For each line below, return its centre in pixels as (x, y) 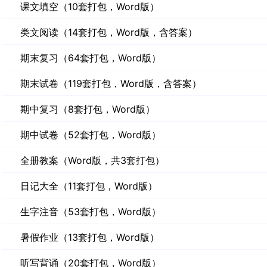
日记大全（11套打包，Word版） (89, 186)
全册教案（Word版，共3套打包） (92, 160)
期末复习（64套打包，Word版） (91, 58)
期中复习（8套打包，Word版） (88, 109)
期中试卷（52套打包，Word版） (91, 135)
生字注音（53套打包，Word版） (91, 212)
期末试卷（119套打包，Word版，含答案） (111, 83)
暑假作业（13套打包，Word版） (90, 237)
